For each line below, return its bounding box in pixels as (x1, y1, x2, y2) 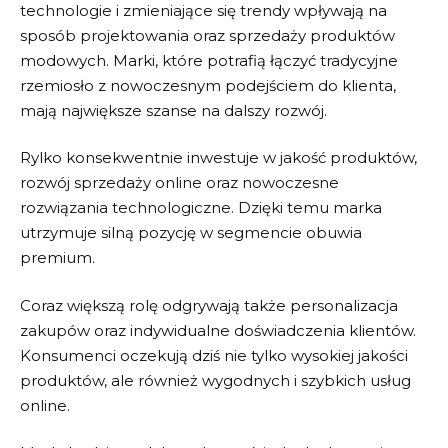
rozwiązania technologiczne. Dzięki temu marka (20, 198, 382, 217)
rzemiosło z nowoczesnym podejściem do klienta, (20, 75, 396, 95)
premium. (20, 248, 95, 267)
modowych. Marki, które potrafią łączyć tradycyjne (20, 50, 398, 70)
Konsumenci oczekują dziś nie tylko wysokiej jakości (20, 345, 408, 365)
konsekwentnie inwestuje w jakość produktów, (66, 148, 417, 167)
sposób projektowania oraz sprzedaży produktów (20, 25, 395, 45)
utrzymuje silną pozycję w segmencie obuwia (20, 223, 362, 242)
